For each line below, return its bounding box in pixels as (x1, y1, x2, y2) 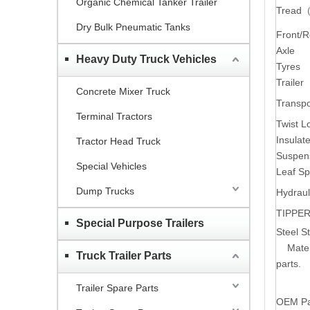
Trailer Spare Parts (76, 282, 158, 293)
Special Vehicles (76, 160, 147, 172)
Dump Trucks (76, 185, 134, 197)
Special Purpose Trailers (76, 217, 204, 229)
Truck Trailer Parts (76, 249, 172, 262)
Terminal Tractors (76, 110, 152, 122)
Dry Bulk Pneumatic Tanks (76, 21, 190, 33)
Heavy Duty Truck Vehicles (76, 53, 217, 65)
